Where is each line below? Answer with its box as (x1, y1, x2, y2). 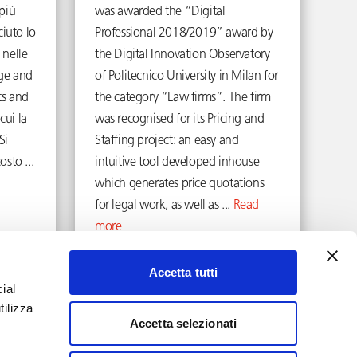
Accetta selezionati (130, 316, 237, 330)
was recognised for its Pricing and (95, 113, 265, 126)
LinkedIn (280, 335, 355, 355)
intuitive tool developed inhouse (95, 156, 260, 169)
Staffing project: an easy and (95, 135, 239, 147)
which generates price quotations (95, 178, 265, 190)
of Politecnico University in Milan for (95, 70, 278, 83)
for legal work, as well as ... (95, 199, 233, 212)
